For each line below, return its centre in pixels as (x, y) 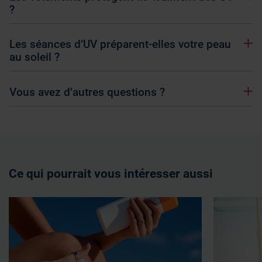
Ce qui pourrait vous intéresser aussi (111, 173)
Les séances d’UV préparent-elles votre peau (120, 44)
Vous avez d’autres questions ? (87, 92)
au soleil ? (35, 57)
